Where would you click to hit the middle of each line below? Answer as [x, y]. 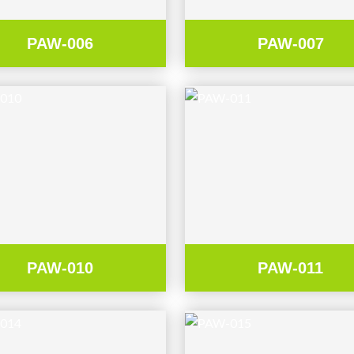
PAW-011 [291, 268]
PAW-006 [60, 43]
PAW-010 [60, 268]
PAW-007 [290, 43]
